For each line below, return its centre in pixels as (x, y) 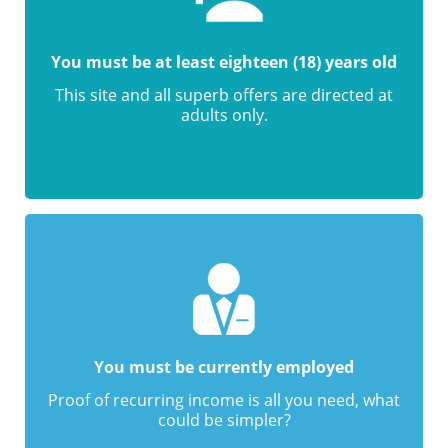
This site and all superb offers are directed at (224, 95)
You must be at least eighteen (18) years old (224, 62)
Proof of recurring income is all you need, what (224, 400)
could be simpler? (224, 420)
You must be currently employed (224, 367)
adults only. (224, 115)
